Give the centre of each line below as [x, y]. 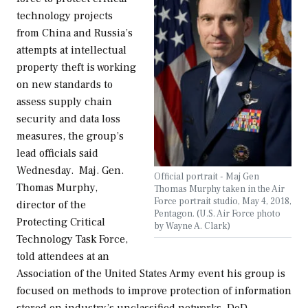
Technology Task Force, [72, 240]
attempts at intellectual [71, 51]
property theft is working [76, 68]
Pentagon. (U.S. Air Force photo [217, 214]
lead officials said [57, 154]
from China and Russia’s [75, 33]
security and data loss [68, 119]
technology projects [65, 16]
